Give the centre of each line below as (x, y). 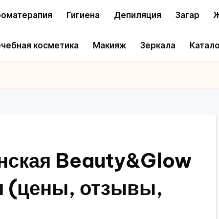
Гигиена (83, 15)
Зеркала (158, 46)
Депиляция (138, 15)
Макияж (109, 46)
